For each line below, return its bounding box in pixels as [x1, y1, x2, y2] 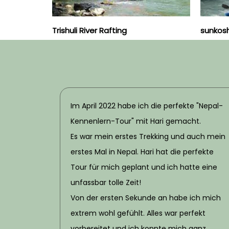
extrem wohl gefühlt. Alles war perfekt [71, 208, 205, 219]
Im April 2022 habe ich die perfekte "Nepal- [71, 101, 223, 111]
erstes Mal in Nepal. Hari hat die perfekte [71, 147, 214, 157]
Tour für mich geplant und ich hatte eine [71, 162, 217, 173]
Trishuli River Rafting [52, 25, 127, 36]
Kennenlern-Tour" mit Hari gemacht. [71, 116, 203, 127]
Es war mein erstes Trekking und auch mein [71, 131, 225, 142]
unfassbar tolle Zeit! [71, 177, 143, 188]
